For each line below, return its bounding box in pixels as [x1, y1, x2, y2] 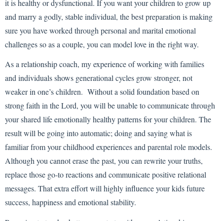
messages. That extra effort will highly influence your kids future [5, 183, 205, 194]
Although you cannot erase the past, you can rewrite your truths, [5, 155, 203, 166]
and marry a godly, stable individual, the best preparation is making [5, 11, 213, 22]
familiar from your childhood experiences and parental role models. [5, 142, 212, 152]
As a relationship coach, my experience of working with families [5, 59, 204, 70]
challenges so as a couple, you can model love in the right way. [5, 38, 199, 49]
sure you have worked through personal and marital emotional [5, 25, 196, 36]
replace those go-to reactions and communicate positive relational [5, 169, 206, 180]
